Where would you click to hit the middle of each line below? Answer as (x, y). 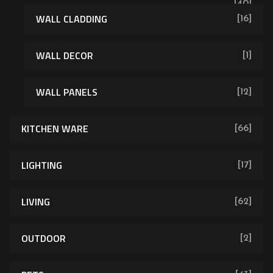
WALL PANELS (67, 92)
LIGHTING (42, 165)
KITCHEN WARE (55, 128)
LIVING (36, 201)
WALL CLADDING (72, 19)
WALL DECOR (65, 55)
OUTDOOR (44, 238)
